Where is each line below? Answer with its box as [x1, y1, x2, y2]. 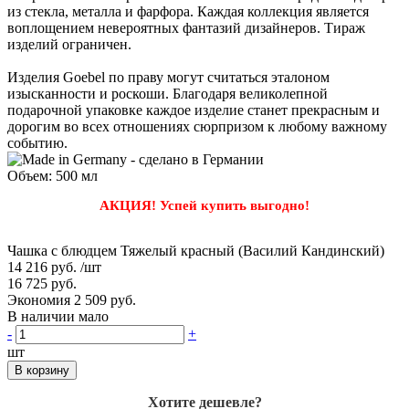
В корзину [15, 363, 69, 378]
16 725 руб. [7, 276, 77, 292]
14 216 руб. [7, 259, 77, 276]
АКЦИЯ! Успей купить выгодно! [100, 197, 309, 213]
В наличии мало [7, 309, 109, 325]
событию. [7, 134, 68, 151]
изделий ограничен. [7, 36, 131, 52]
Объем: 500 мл [7, 167, 98, 184]
